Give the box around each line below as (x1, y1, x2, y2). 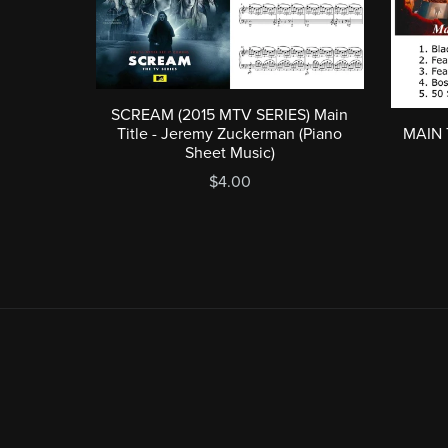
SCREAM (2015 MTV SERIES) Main (111, 104, 349, 125)
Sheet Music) (184, 142, 275, 163)
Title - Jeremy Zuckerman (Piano (117, 123, 343, 144)
